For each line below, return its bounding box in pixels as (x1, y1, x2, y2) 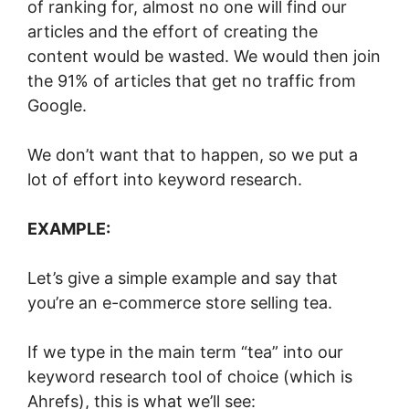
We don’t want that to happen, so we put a (27, 145, 358, 164)
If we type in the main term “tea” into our (27, 342, 343, 362)
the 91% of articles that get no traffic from (27, 71, 356, 90)
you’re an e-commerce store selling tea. (27, 293, 332, 312)
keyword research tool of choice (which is (27, 367, 352, 386)
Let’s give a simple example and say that (27, 268, 338, 288)
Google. (27, 96, 87, 115)
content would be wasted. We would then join (27, 47, 381, 66)
